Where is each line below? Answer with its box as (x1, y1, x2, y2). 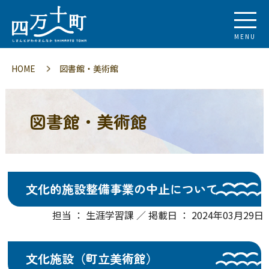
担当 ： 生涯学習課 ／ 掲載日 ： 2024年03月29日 (52, 208, 264, 222)
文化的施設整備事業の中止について (26, 180, 219, 198)
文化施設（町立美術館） (26, 250, 159, 267)
